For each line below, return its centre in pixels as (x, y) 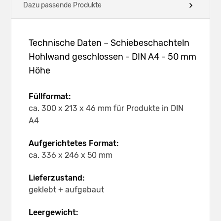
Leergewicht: (53, 212)
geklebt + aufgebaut (66, 189)
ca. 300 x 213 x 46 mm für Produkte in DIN (106, 108)
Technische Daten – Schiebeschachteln (109, 43)
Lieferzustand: (56, 178)
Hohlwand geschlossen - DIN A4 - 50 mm (112, 56)
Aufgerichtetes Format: (74, 143)
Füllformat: (50, 96)
